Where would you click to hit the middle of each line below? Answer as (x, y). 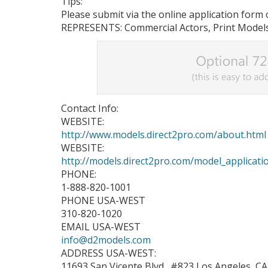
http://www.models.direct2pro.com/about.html (164, 135)
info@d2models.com (106, 240)
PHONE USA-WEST (103, 200)
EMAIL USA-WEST (101, 227)
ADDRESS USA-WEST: (109, 253)
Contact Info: (90, 108)
